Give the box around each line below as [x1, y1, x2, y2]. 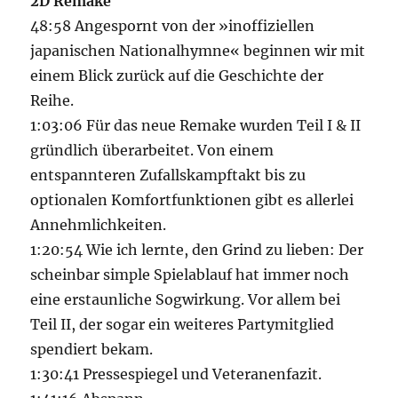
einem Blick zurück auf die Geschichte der [30, 67, 324, 85]
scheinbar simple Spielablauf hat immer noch [30, 266, 350, 284]
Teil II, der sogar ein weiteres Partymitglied [30, 315, 335, 334]
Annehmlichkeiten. [30, 216, 167, 235]
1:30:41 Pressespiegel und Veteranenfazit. [30, 365, 322, 384]
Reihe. [30, 92, 75, 110]
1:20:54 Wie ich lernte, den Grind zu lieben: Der [30, 241, 364, 259]
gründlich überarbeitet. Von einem [30, 141, 275, 160]
